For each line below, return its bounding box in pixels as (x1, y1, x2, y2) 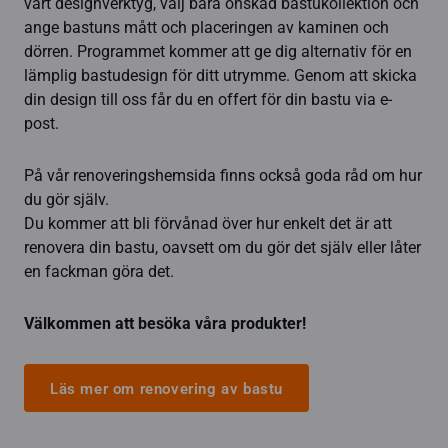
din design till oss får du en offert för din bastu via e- (24, 90, 392, 109)
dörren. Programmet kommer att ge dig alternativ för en (24, 42, 412, 61)
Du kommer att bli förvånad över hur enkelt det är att (24, 214, 392, 233)
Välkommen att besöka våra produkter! (24, 314, 306, 333)
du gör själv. (24, 190, 109, 209)
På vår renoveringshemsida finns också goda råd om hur (24, 166, 422, 185)
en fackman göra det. (24, 262, 174, 281)
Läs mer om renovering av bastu (50, 379, 283, 398)
